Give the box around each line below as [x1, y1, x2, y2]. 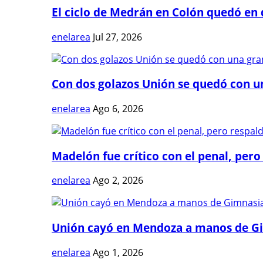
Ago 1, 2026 [93, 245, 143, 259]
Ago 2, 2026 [93, 174, 143, 187]
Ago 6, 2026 [93, 102, 143, 115]
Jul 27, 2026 [93, 30, 142, 43]
